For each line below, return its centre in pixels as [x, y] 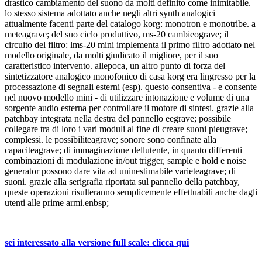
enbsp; [97, 203]
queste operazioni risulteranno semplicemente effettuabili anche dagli [131, 192]
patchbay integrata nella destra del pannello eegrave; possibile [118, 119]
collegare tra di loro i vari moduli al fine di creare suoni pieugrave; [126, 129]
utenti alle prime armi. [45, 203]
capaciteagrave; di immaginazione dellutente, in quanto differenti [123, 150]
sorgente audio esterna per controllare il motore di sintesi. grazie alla [129, 108]
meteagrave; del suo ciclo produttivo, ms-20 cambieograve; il [117, 35]
